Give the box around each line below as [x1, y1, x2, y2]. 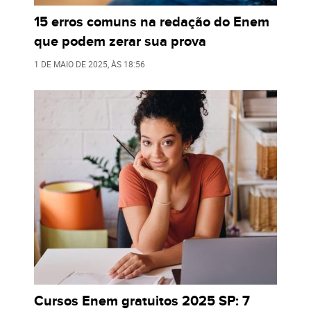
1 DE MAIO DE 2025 [34, 58, 108, 70]
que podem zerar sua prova [34, 33, 206, 51]
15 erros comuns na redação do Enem [34, 14, 269, 31]
